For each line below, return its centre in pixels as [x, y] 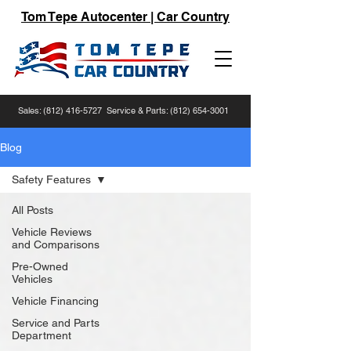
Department [42, 335]
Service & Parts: [136, 110]
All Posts [33, 210]
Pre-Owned [40, 266]
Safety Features [51, 179]
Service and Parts [56, 323]
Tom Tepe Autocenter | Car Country [125, 17]
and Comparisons [56, 244]
